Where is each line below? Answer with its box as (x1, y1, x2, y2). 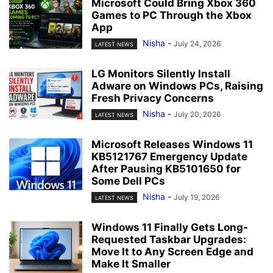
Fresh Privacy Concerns (91, 91, 214, 104)
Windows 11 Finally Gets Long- (91, 221, 248, 234)
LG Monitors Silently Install (91, 67, 230, 80)
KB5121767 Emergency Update (91, 151, 247, 163)
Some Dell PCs (91, 175, 165, 188)
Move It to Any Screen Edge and (91, 246, 253, 258)
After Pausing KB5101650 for (91, 163, 241, 175)
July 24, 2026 (174, 38, 221, 48)
